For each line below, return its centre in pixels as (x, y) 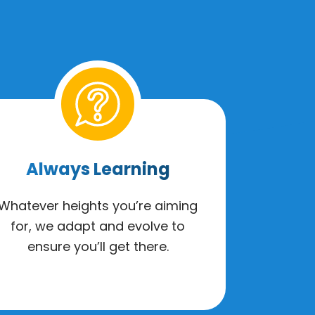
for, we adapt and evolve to (98, 226)
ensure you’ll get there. (98, 246)
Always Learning (98, 169)
